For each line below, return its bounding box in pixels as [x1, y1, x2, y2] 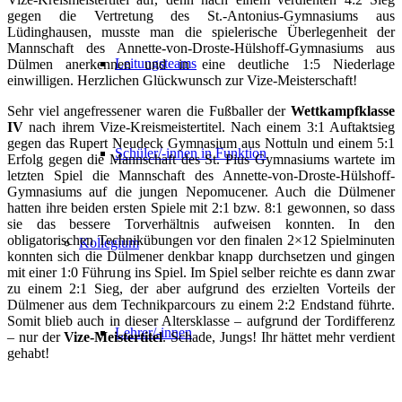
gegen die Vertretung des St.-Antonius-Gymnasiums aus [7, 8, 395, 24]
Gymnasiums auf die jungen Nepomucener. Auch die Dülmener [7, 184, 395, 200]
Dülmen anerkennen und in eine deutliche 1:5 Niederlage [7, 57, 395, 73]
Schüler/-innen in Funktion [115, 145, 267, 161]
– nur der [7, 329, 65, 345]
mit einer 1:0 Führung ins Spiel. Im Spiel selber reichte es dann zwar [7, 265, 395, 281]
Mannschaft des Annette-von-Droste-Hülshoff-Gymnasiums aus [7, 40, 395, 57]
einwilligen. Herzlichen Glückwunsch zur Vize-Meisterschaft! [7, 73, 357, 89]
